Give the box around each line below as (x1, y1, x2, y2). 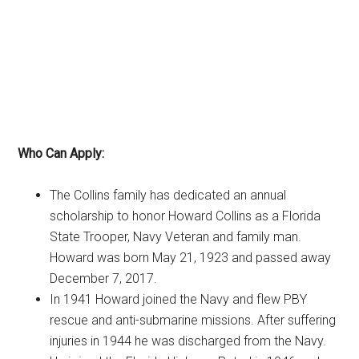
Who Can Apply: (18, 145, 105, 161)
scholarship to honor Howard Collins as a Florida (50, 208, 321, 224)
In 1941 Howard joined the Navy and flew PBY (50, 291, 308, 307)
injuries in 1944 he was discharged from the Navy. (50, 333, 327, 349)
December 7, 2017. (50, 270, 158, 286)
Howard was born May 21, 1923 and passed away (50, 249, 332, 265)
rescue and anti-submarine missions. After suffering (50, 312, 337, 328)
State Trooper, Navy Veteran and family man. (50, 228, 302, 244)
